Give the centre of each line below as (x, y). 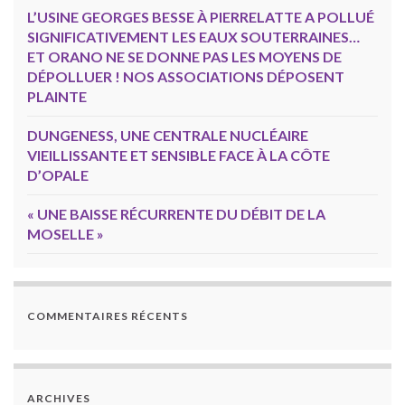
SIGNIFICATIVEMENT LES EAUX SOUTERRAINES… (193, 37)
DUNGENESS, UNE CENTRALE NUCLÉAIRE (168, 136)
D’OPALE (58, 175)
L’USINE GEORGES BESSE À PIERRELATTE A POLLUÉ (201, 17)
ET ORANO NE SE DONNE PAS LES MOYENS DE (184, 57)
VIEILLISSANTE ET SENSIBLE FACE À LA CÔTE (179, 155)
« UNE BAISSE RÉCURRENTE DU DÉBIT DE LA (176, 214)
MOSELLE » (66, 234)
